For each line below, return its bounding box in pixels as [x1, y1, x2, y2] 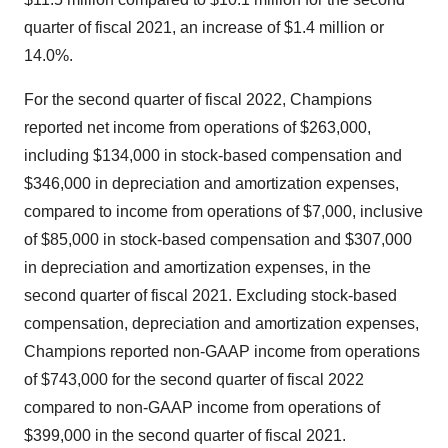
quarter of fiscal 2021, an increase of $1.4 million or [24, 19, 384, 36]
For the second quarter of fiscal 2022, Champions [24, 91, 372, 108]
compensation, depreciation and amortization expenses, [24, 315, 419, 332]
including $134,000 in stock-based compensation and [24, 147, 402, 164]
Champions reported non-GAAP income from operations [24, 343, 420, 360]
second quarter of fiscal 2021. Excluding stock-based [24, 287, 397, 304]
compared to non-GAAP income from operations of [24, 399, 380, 416]
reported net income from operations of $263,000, [24, 119, 371, 136]
